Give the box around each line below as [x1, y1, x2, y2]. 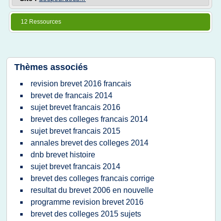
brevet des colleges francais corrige [31, 174, 154, 183]
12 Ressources [21, 18, 61, 25]
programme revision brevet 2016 [31, 198, 144, 206]
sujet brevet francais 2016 [31, 103, 120, 111]
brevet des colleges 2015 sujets [31, 210, 141, 218]
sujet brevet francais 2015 [31, 127, 120, 135]
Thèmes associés [14, 62, 88, 72]
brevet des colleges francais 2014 [31, 115, 148, 123]
